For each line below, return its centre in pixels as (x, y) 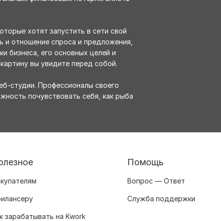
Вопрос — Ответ (156, 181)
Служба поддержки (161, 199)
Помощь (146, 162)
